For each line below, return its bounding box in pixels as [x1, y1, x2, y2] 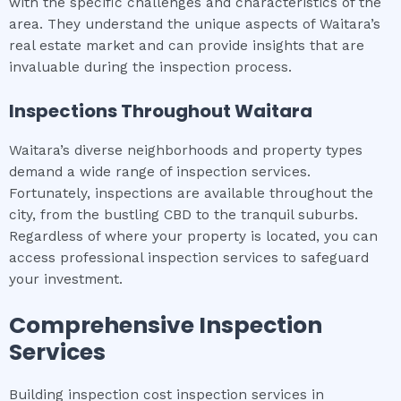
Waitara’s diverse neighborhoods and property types [9, 142, 363, 159]
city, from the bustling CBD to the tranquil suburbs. [9, 207, 358, 224]
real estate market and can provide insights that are [9, 38, 364, 55]
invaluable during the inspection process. [9, 59, 292, 76]
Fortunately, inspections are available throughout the [9, 185, 373, 202]
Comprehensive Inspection [9, 309, 322, 341]
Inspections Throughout [9, 98, 235, 124]
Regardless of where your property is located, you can [9, 228, 378, 245]
